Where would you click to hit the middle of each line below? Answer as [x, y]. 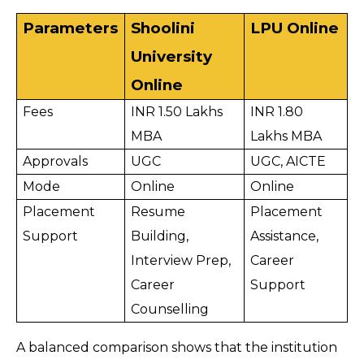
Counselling [170, 310]
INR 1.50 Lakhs [177, 112]
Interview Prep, [181, 261]
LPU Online [295, 28]
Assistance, [285, 236]
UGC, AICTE [288, 162]
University [172, 57]
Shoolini [163, 28]
